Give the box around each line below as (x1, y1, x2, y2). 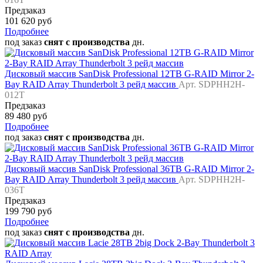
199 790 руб (5, 206, 52, 217)
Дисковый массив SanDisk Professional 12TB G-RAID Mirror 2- (5, 69, 254, 79)
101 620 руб (5, 16, 52, 26)
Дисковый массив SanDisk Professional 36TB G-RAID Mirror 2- (5, 164, 254, 174)
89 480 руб (5, 111, 47, 122)
